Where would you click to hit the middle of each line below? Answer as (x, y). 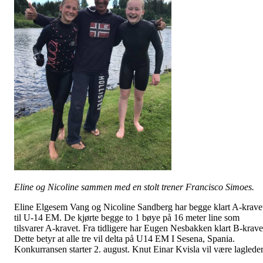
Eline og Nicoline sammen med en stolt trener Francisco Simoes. (134, 187)
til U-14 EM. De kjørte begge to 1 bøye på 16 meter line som (127, 218)
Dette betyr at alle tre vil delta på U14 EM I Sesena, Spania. (124, 239)
